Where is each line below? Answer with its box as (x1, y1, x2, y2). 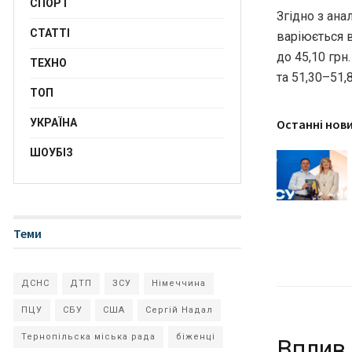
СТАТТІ (30, 27, 70, 39)
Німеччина (152, 278, 206, 288)
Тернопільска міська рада (21, 332, 156, 342)
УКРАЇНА (30, 116, 77, 129)
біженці (176, 332, 215, 342)
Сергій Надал (145, 305, 213, 315)
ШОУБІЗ (30, 146, 73, 159)
